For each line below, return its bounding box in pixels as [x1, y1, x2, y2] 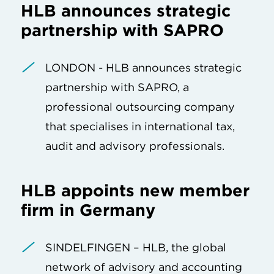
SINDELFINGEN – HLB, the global [45, 240, 226, 254]
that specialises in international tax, [45, 119, 235, 133]
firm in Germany [21, 199, 155, 220]
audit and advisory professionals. [45, 139, 224, 152]
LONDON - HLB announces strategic [45, 61, 242, 74]
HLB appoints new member [21, 180, 250, 200]
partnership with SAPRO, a [45, 80, 189, 94]
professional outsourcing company [45, 100, 235, 113]
